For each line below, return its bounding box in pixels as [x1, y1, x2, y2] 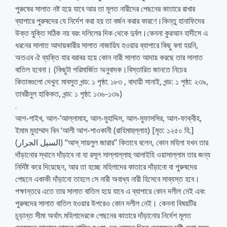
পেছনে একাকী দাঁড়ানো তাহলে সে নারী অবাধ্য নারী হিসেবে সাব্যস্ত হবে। [15, 173, 200, 184]
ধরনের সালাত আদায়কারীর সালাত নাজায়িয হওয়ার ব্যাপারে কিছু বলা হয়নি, [15, 39, 198, 51]
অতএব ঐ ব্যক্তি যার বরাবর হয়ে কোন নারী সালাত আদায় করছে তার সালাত [15, 51, 203, 63]
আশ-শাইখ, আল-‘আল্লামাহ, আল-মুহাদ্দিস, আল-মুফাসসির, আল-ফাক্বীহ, [15, 112, 202, 124]
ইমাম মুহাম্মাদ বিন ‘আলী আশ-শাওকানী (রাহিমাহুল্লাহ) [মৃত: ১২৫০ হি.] [15, 124, 194, 136]
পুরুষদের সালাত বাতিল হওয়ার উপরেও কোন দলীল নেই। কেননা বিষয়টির [15, 197, 196, 209]
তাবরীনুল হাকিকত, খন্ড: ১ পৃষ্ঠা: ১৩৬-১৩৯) [15, 88, 122, 99]
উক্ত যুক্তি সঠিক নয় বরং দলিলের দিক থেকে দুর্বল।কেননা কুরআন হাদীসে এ [15, 27, 208, 39]
